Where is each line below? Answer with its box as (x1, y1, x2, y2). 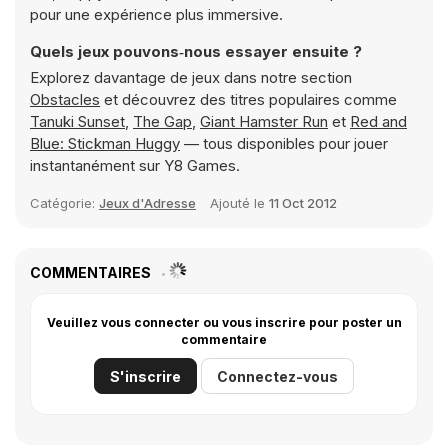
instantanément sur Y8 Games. (30, 156, 240, 175)
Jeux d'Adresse (99, 195, 196, 211)
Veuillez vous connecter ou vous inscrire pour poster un (46, 315, 402, 330)
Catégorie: (30, 195, 99, 211)
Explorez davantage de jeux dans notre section (30, 68, 352, 87)
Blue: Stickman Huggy (30, 134, 180, 153)
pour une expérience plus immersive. (30, 5, 283, 24)
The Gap (133, 112, 192, 131)
